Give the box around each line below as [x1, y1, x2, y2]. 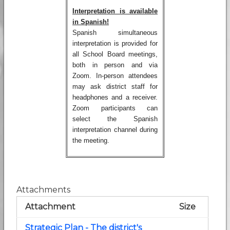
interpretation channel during [72, 126, 158, 133]
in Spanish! [72, 18, 109, 26]
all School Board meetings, [72, 50, 158, 58]
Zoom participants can [72, 104, 158, 112]
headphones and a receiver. [72, 93, 158, 101]
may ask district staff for [72, 83, 158, 90]
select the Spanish [72, 115, 158, 123]
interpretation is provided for [72, 40, 158, 47]
